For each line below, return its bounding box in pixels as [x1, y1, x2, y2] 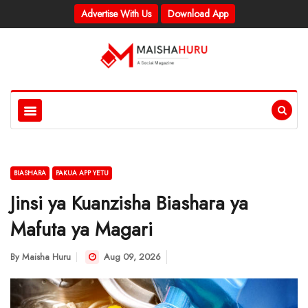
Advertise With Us [81, 7, 151, 21]
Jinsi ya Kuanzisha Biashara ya [10, 189, 248, 217]
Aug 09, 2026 [101, 250, 161, 263]
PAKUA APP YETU [56, 168, 109, 178]
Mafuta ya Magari [10, 215, 153, 243]
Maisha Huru [22, 250, 71, 263]
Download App [168, 7, 228, 21]
